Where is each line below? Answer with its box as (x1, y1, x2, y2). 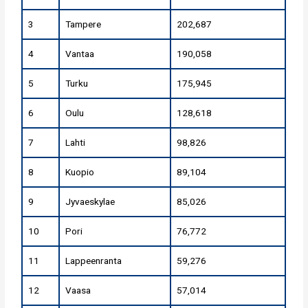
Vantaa (65, 48, 95, 60)
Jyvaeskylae (65, 196, 115, 208)
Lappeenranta (65, 255, 122, 267)
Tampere (65, 19, 102, 30)
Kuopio (65, 166, 95, 178)
